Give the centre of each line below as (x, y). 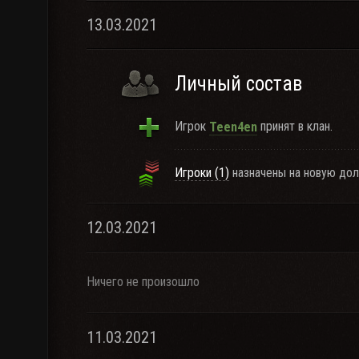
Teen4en (233, 127)
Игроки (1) (202, 173)
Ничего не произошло (143, 282)
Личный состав (238, 84)
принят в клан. (295, 126)
